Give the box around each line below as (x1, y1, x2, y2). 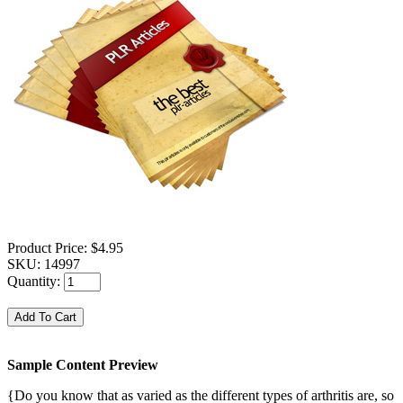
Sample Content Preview (7, 357, 158, 373)
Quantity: (7, 273, 64, 290)
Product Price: (7, 240, 91, 256)
